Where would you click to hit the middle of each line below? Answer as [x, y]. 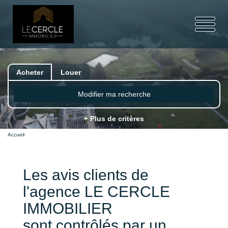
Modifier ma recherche [114, 94]
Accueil [16, 135]
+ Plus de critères [114, 119]
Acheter [30, 72]
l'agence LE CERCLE [96, 192]
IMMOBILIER [68, 209]
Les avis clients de [86, 175]
